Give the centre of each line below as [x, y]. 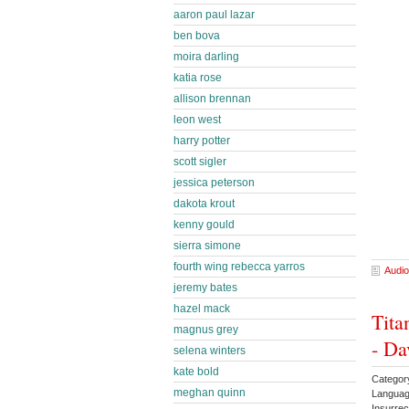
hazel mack [202, 309]
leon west [197, 120]
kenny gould [204, 225]
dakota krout [204, 204]
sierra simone [207, 246]
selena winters [210, 351]
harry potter [202, 141]
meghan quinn [210, 393]
